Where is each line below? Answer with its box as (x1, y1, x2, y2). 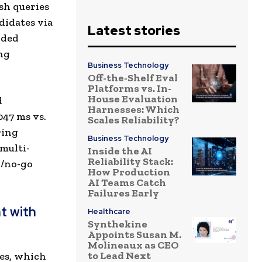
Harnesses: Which (88, 103, 180, 116)
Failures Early (88, 187, 159, 200)
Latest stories (88, 22, 180, 40)
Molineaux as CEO (88, 239, 179, 252)
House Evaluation (88, 92, 178, 106)
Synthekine (88, 218, 147, 231)
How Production (88, 166, 170, 179)
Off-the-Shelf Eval (88, 71, 178, 85)
